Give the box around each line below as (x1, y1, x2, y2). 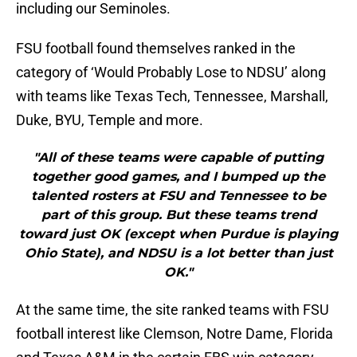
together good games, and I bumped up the (32, 169, 325, 185)
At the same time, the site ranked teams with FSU (16, 301, 329, 319)
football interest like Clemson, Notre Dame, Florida (16, 325, 333, 343)
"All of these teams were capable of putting (33, 150, 324, 166)
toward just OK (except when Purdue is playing (19, 226, 338, 242)
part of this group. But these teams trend (41, 207, 316, 223)
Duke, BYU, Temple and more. (16, 112, 203, 129)
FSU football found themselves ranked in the (16, 40, 296, 57)
